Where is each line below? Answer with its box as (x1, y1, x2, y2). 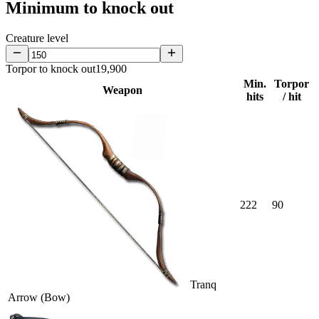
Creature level (6, 32, 68, 45)
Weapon (103, 84, 142, 97)
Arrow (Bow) (8, 291, 70, 304)
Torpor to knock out (6, 63, 95, 75)
